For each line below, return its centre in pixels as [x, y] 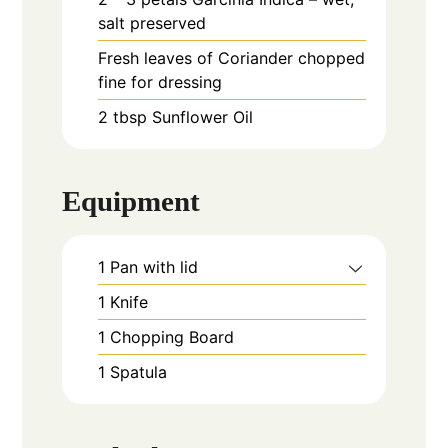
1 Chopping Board [166, 337]
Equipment [131, 201]
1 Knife [123, 302]
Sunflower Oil [203, 116]
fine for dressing [160, 81]
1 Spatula [133, 372]
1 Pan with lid [148, 267]
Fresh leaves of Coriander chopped [232, 57]
